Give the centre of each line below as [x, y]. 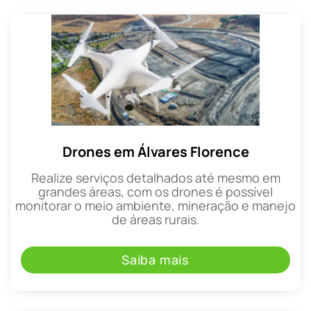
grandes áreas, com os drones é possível [155, 191]
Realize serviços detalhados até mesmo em [155, 177]
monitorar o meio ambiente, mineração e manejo [155, 205]
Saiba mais [155, 260]
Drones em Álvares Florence [155, 151]
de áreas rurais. [155, 219]
